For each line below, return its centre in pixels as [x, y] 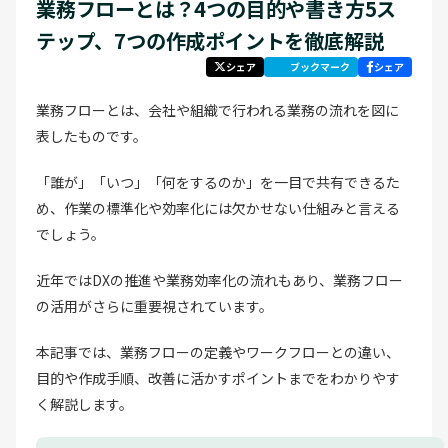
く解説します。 [84, 403]
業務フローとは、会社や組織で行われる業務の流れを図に [217, 109]
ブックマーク [320, 66]
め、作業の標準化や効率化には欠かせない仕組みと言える [218, 207]
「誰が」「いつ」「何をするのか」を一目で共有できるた [218, 181]
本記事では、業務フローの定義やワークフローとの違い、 [218, 351]
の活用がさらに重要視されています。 [154, 305]
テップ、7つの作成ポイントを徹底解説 [213, 40]
